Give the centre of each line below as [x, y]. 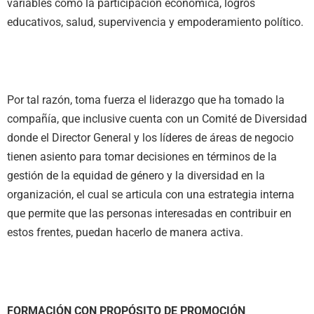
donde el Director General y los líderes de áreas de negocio [150, 138]
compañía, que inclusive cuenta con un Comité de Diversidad [157, 119]
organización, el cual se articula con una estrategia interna [151, 195]
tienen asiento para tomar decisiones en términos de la [142, 157]
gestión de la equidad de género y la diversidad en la [136, 176]
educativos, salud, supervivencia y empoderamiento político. [157, 22]
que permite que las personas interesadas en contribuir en [149, 214]
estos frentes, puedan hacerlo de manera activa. [127, 233]
